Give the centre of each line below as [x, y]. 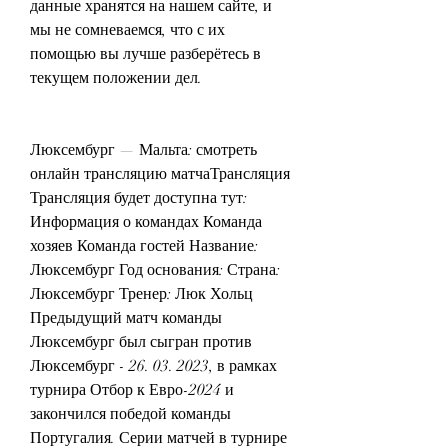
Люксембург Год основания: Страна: [155, 269]
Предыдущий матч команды [126, 317]
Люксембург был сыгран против [141, 341]
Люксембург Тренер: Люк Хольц [141, 293]
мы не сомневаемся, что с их [127, 29]
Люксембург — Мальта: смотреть [143, 149]
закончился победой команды [130, 413]
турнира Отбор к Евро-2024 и [132, 389]
